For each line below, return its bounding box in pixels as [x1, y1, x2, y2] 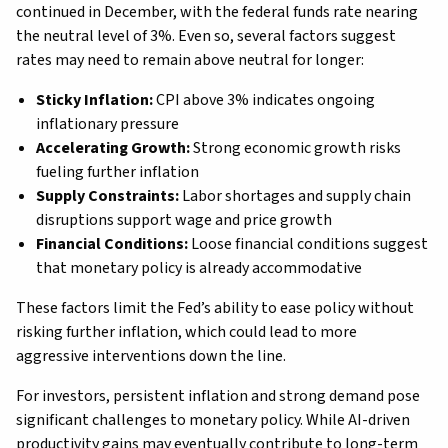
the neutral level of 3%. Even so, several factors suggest [16, 24, 396, 47]
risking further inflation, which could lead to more [16, 320, 357, 343]
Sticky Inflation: [36, 88, 153, 111]
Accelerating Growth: [36, 136, 190, 159]
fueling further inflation [36, 160, 199, 183]
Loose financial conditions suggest [188, 232, 428, 255]
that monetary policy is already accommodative [36, 256, 362, 279]
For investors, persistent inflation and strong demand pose [16, 384, 420, 407]
